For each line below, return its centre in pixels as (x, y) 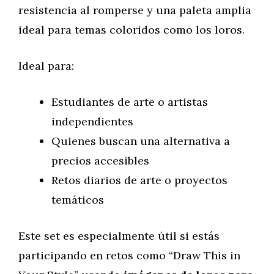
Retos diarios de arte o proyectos (139, 180)
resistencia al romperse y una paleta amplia (135, 10)
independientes (92, 121)
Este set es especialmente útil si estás (119, 236)
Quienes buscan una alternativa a (141, 141)
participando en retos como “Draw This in (129, 255)
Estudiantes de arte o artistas (130, 102)
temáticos (78, 200)
